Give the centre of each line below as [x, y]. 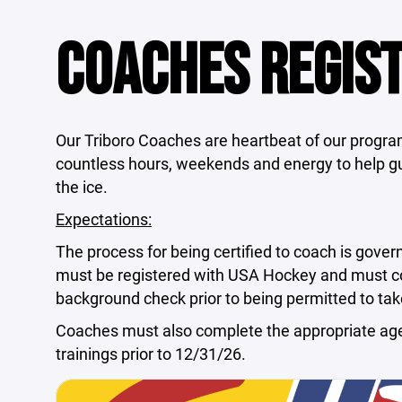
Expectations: [104, 219]
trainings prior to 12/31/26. [151, 354]
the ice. [82, 187]
